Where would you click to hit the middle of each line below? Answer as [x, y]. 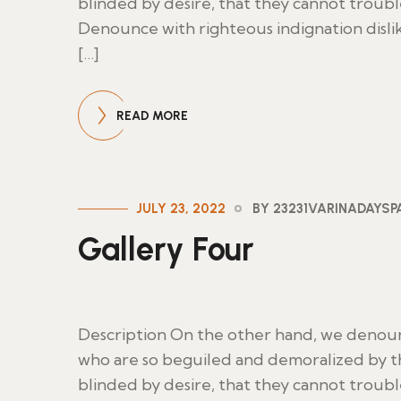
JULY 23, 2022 [181, 209]
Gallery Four [166, 249]
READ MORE [152, 116]
